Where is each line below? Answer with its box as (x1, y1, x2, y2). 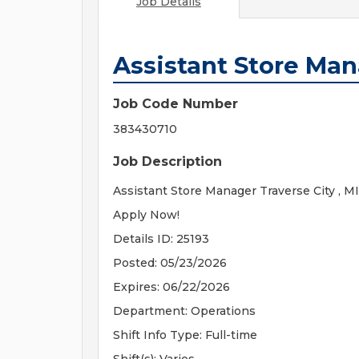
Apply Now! (113, 208, 179, 222)
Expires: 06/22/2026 (113, 280, 230, 294)
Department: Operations (113, 304, 256, 318)
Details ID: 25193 (113, 232, 209, 246)
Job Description (113, 154, 222, 169)
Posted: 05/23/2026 (113, 256, 227, 270)
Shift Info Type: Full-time (113, 328, 257, 342)
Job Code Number (113, 96, 238, 111)
